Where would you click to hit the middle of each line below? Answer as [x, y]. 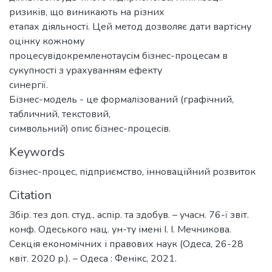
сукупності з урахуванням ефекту [86, 70]
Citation [30, 195]
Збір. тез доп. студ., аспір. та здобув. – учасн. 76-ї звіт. [129, 215]
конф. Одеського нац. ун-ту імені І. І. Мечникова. [120, 229]
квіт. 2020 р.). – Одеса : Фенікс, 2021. [93, 258]
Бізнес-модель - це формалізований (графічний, [121, 99]
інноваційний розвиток [201, 172]
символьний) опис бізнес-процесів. [90, 128]
